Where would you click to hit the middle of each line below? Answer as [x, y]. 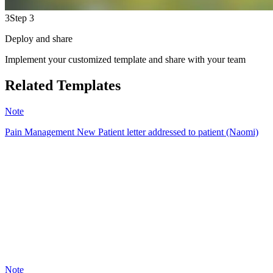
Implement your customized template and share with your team [125, 59]
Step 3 [22, 18]
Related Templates [63, 85]
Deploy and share [39, 39]
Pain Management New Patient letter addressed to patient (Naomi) [132, 132]
